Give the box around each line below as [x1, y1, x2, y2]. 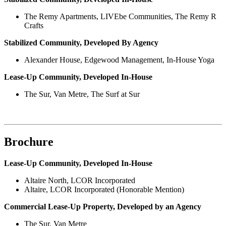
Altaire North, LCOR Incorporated [24, 176, 135, 185]
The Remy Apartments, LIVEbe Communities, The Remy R [24, 12, 216, 21]
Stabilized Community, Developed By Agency [4, 38, 158, 47]
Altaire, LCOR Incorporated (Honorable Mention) [24, 185, 184, 194]
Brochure [4, 135, 53, 149]
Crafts [24, 21, 43, 30]
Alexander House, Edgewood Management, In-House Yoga [24, 55, 214, 65]
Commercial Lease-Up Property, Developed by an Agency [4, 202, 201, 211]
